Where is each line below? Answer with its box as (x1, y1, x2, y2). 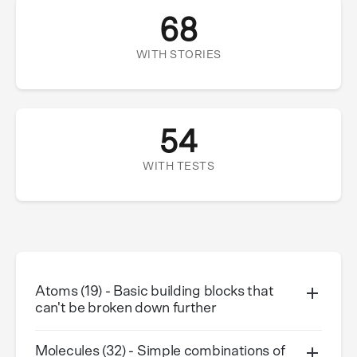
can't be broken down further (35, 301, 217, 316)
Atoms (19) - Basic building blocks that (35, 284, 274, 299)
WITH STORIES (135, 49, 222, 61)
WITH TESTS (143, 161, 214, 172)
